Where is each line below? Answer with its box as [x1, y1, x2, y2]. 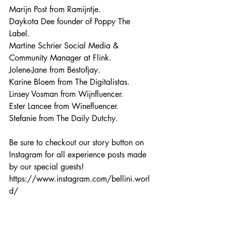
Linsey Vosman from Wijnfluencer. [9, 89, 123, 100]
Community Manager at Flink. [9, 52, 111, 64]
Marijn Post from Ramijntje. [9, 4, 101, 15]
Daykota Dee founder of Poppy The [9, 16, 133, 27]
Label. [9, 28, 30, 39]
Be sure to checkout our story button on [9, 137, 146, 148]
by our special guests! [9, 161, 84, 173]
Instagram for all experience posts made [9, 149, 149, 160]
